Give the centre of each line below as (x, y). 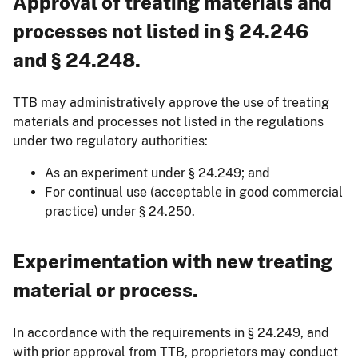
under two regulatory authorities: (110, 141)
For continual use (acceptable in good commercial (194, 192)
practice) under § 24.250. (120, 211)
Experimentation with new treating (173, 261)
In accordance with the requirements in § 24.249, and (171, 332)
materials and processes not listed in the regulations (168, 121)
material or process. (105, 290)
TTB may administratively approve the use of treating (171, 102)
